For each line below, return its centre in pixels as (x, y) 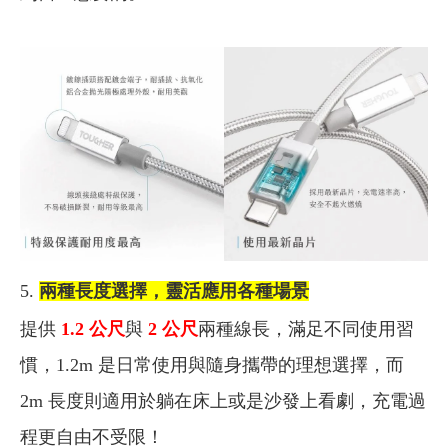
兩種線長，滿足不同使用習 (306, 329)
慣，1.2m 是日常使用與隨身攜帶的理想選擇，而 (212, 365)
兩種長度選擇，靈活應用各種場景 (174, 291)
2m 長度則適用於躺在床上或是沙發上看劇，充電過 (223, 401)
